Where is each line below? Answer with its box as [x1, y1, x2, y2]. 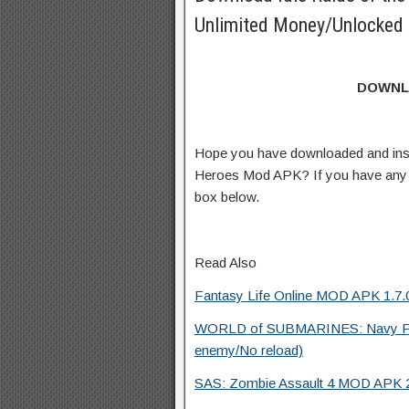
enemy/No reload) [194, 342, 303, 358]
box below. [194, 189, 259, 204]
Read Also [194, 255, 257, 270]
